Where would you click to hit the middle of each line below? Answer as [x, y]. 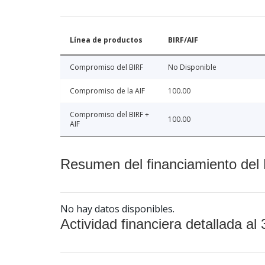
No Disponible [192, 67]
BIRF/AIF [183, 40]
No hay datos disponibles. [117, 209]
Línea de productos [106, 40]
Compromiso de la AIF [107, 91]
